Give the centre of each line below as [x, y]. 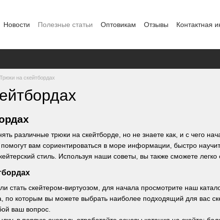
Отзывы [156, 24]
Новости [17, 24]
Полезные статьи [65, 24]
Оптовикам [118, 24]
